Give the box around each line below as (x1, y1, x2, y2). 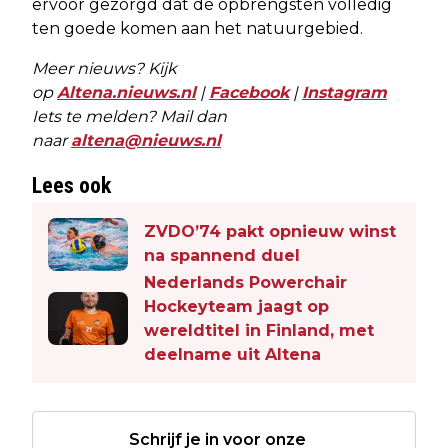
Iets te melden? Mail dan (32, 106, 227, 126)
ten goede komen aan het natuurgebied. (32, 18, 363, 38)
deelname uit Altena (144, 344, 321, 364)
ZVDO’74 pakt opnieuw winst (144, 222, 396, 242)
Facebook (209, 82, 289, 102)
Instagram (302, 82, 387, 102)
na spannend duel (144, 246, 300, 266)
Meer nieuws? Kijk (32, 58, 177, 78)
